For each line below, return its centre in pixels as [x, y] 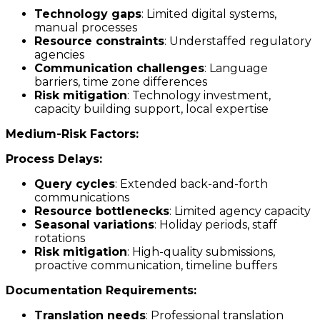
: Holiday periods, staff [216, 225]
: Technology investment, [199, 96]
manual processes [86, 28]
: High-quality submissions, [201, 252]
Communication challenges [119, 69]
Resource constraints [99, 41]
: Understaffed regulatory [238, 41]
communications [82, 198]
